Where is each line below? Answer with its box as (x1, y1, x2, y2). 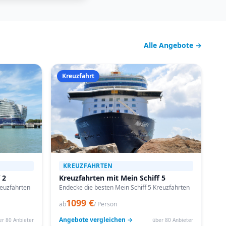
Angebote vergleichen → (59, 215, 133, 224)
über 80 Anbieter (152, 216, 193, 223)
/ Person (94, 200, 117, 208)
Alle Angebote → (144, 40, 202, 50)
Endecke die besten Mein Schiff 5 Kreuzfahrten (59, 183, 190, 192)
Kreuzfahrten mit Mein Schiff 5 (59, 173, 165, 183)
